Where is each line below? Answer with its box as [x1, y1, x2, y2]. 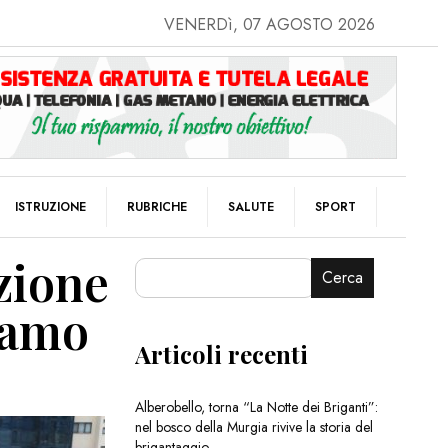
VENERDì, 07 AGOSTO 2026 [163, 13, 375, 36]
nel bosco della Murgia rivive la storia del [134, 417, 373, 438]
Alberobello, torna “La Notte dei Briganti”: [134, 397, 378, 418]
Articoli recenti [134, 338, 308, 371]
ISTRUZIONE [15, 197, 86, 216]
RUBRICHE [127, 197, 187, 216]
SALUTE [228, 197, 274, 216]
